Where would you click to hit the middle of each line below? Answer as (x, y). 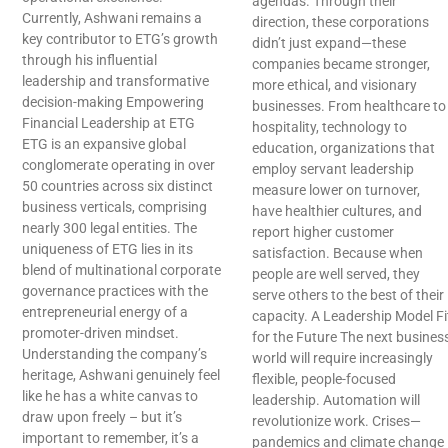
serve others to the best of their (348, 295)
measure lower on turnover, (336, 190)
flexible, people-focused (324, 379)
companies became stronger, (341, 64)
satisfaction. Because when (337, 253)
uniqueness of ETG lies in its (107, 249)
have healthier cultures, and (337, 211)
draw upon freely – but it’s (102, 417)
